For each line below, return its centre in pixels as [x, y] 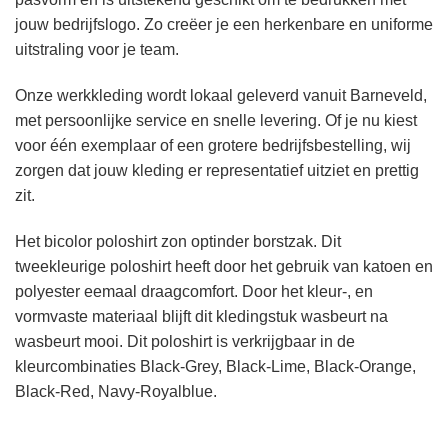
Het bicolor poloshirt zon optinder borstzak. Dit [178, 241]
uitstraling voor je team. [97, 50]
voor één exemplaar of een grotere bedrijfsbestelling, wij [213, 145]
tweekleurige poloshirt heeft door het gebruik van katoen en [224, 266]
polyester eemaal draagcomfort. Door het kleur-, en [194, 291]
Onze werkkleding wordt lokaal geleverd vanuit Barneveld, [221, 95]
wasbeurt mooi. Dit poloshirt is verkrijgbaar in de [185, 341]
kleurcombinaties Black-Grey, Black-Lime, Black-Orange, [215, 366]
